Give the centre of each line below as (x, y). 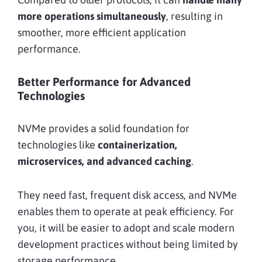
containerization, (137, 144)
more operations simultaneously (92, 16)
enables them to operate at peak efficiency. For (126, 211)
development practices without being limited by (128, 244)
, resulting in (194, 16)
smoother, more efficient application (102, 32)
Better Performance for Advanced (104, 81)
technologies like (58, 144)
